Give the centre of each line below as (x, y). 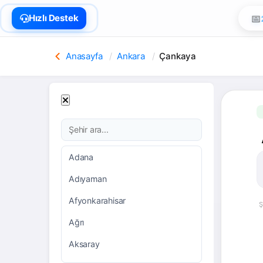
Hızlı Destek (53, 18)
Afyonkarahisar (97, 200)
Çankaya (178, 56)
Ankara (131, 56)
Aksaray (84, 244)
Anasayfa (84, 56)
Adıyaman (88, 179)
